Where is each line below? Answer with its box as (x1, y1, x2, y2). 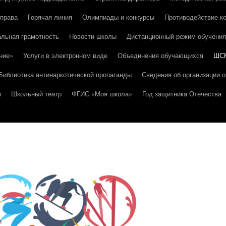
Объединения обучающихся (118, 50, 203, 60)
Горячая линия (28, 12, 72, 22)
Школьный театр (11, 89, 62, 98)
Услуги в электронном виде (23, 50, 107, 60)
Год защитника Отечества (142, 89, 221, 98)
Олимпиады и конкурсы (82, 12, 154, 22)
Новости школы (69, 31, 117, 41)
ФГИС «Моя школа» (72, 89, 132, 98)
